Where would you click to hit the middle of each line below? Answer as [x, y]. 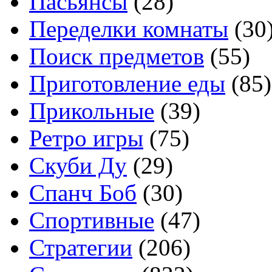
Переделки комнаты [129, 29]
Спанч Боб [83, 193]
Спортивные [92, 220]
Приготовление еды [127, 83]
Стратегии [81, 247]
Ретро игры [86, 138]
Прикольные [92, 111]
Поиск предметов [117, 56]
